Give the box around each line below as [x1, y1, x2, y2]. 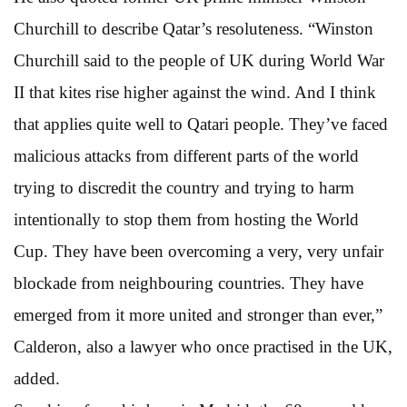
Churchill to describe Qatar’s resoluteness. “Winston [14, 18, 373, 38]
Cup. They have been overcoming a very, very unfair [14, 241, 383, 261]
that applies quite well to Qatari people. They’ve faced [14, 114, 388, 134]
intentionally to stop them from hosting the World [14, 209, 359, 229]
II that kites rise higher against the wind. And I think [14, 82, 376, 102]
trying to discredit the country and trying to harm [14, 177, 354, 197]
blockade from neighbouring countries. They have [14, 273, 363, 293]
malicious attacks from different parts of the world [14, 145, 359, 165]
